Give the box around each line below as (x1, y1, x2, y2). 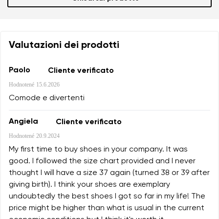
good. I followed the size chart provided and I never (9, 157, 196, 165)
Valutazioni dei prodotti (9, 40, 119, 50)
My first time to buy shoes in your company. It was (9, 145, 188, 153)
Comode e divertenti (9, 94, 85, 102)
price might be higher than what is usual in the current (9, 204, 204, 212)
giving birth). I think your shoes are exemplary (9, 180, 170, 189)
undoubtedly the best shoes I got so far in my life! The (9, 192, 205, 200)
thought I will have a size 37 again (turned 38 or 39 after (9, 169, 210, 177)
